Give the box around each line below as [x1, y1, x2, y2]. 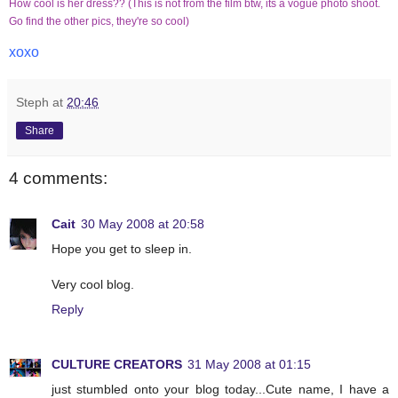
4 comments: [9, 168, 107, 187]
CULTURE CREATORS [52, 356, 182, 371]
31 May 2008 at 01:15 [187, 356, 311, 371]
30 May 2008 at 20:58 [81, 216, 204, 231]
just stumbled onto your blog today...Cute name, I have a [52, 381, 389, 396]
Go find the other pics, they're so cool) [9, 14, 189, 28]
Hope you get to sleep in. [52, 241, 192, 256]
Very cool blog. [52, 276, 134, 291]
